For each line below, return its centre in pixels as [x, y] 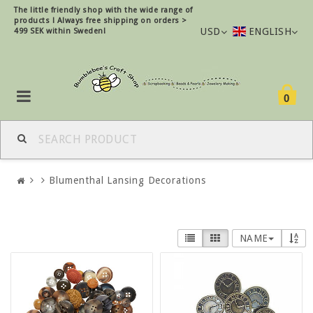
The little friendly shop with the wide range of [103, 10]
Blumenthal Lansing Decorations [128, 180]
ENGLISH [270, 31]
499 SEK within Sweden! [60, 31]
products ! [36, 21]
